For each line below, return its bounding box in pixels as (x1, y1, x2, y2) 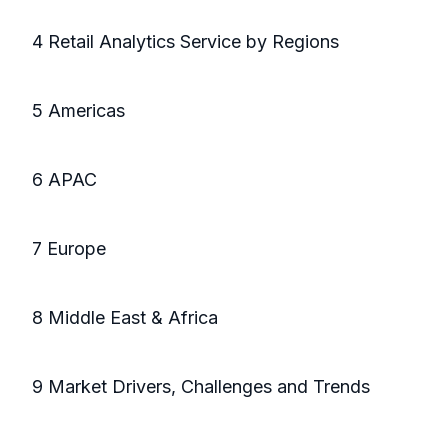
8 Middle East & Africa (32, 307, 218, 329)
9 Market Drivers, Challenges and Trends (32, 376, 370, 398)
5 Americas (32, 100, 125, 122)
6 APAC (32, 169, 97, 191)
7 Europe (32, 238, 106, 260)
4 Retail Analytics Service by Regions (32, 31, 339, 53)
